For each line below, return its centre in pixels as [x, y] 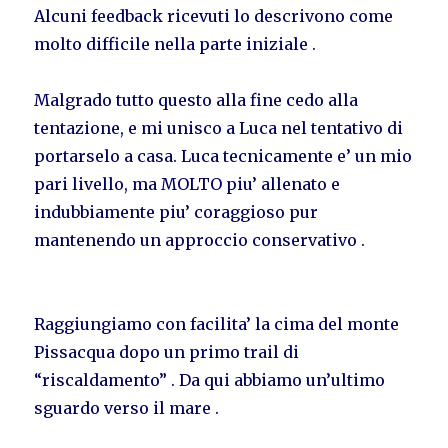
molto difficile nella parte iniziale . [175, 43]
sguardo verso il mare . [127, 407]
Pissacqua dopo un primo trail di [167, 351]
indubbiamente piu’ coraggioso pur [176, 211]
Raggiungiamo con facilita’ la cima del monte [217, 323]
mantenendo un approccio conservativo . [200, 239]
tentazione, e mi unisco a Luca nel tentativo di [219, 127]
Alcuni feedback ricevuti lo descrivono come [214, 15]
